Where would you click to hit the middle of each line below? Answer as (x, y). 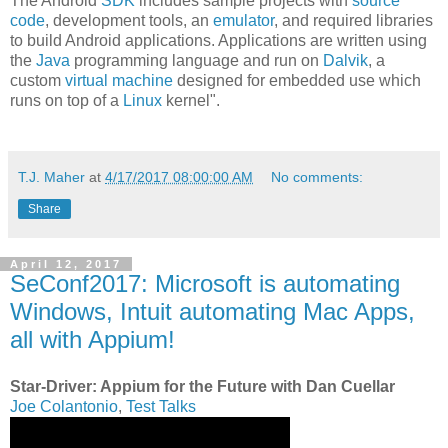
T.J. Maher (51, 176)
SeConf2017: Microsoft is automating (205, 283)
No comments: (317, 176)
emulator (243, 20)
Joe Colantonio (64, 407)
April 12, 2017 (66, 263)
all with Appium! (92, 339)
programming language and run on (196, 60)
